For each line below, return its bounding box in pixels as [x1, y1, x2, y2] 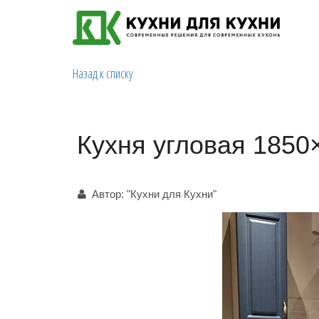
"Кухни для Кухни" [127, 188, 216, 200]
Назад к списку [73, 65, 133, 82]
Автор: [92, 188, 127, 200]
